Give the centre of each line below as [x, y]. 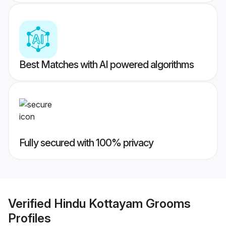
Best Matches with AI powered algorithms [106, 65]
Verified [31, 203]
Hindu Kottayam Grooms [122, 203]
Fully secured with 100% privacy [86, 143]
